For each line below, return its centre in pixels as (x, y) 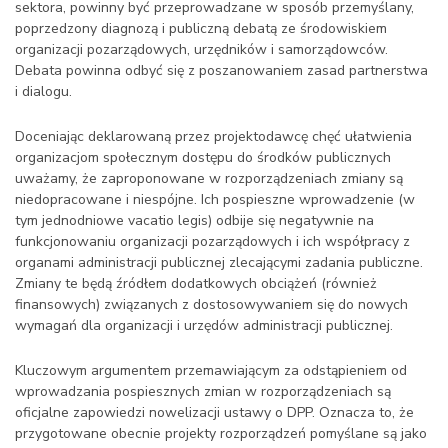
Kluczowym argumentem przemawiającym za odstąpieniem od (211, 370)
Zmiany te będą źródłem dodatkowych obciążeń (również (196, 283)
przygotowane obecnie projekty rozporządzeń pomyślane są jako (221, 433)
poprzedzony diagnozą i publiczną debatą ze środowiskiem (201, 28)
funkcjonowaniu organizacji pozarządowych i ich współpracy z (212, 241)
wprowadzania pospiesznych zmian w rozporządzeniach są (203, 391)
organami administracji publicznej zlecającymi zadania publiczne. (219, 262)
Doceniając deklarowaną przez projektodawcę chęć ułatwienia (213, 136)
